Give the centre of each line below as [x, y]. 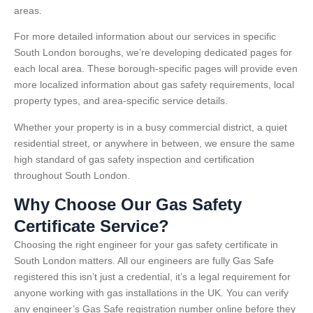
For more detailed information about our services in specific [145, 37]
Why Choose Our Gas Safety [128, 204]
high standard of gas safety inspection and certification [134, 159]
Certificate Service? [92, 226]
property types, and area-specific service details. [121, 101]
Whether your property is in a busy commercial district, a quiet [151, 127]
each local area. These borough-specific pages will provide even [156, 69]
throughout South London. [72, 175]
